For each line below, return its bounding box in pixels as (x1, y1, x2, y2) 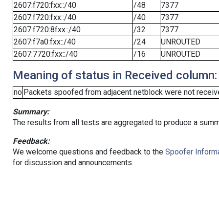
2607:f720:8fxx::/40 (13, 24, 81, 34)
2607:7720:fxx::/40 (13, 49, 78, 59)
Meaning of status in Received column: (12, 68, 217, 82)
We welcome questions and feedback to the (12, 147, 165, 156)
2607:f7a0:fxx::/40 (13, 37, 76, 46)
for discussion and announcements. (12, 157, 133, 167)
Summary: (12, 107, 49, 116)
